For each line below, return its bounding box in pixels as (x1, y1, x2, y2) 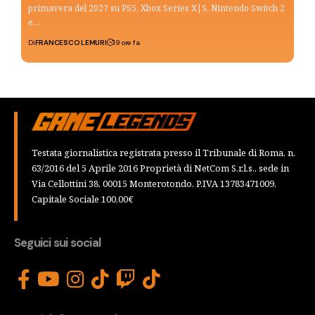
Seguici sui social (14, 234, 101, 250)
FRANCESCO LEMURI (34, 37, 107, 47)
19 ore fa (113, 37, 140, 47)
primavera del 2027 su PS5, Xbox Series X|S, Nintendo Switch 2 (28, 1, 285, 14)
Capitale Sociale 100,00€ (32, 192, 134, 205)
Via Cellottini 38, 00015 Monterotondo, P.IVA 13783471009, (32, 176, 276, 190)
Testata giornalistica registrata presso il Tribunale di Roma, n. (32, 146, 295, 159)
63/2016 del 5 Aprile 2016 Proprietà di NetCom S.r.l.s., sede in (32, 161, 289, 174)
